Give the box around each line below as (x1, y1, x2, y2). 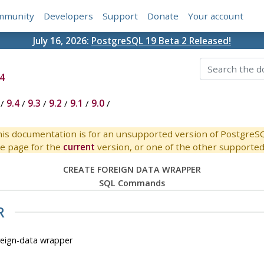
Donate (147, 10, 179, 22)
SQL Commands (98, 177, 165, 189)
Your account (188, 10, 244, 22)
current (62, 141, 95, 153)
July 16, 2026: (33, 34, 91, 47)
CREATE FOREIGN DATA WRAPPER (62, 164, 201, 176)
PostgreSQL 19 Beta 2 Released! (91, 34, 231, 47)
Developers (44, 10, 94, 22)
